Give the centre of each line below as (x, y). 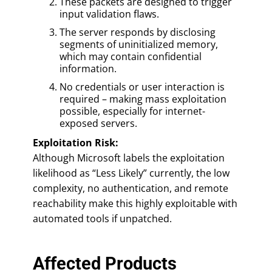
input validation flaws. (109, 14)
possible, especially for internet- (132, 111)
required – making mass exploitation (143, 99)
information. (88, 68)
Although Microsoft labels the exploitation (129, 158)
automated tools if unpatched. (102, 218)
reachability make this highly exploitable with (135, 203)
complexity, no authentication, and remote (131, 188)
